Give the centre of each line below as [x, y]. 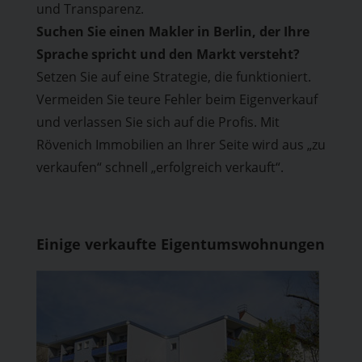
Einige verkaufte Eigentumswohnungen [180, 244]
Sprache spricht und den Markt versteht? [168, 54]
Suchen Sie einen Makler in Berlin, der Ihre [173, 32]
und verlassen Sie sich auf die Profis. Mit [158, 122]
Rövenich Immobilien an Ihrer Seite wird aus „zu [181, 145]
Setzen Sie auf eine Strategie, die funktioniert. [173, 77]
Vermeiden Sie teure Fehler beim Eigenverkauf [177, 99]
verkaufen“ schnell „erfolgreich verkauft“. [160, 167]
